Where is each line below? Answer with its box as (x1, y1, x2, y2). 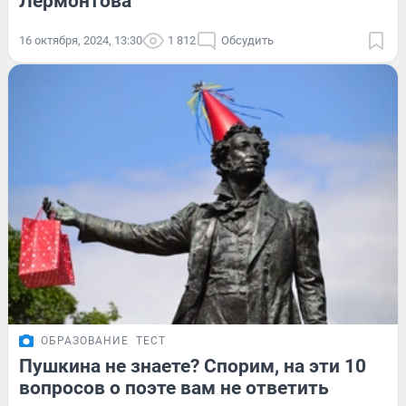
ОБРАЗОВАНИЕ (41, 333, 129, 347)
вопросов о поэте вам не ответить (19, 376, 329, 399)
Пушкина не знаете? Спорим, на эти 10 (19, 354, 366, 377)
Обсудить (221, 33, 274, 47)
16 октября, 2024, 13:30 (19, 33, 142, 47)
